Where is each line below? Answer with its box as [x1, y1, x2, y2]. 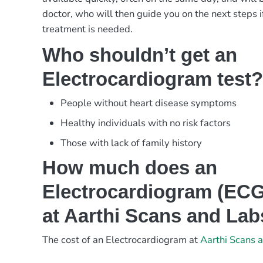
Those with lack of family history [60, 136, 203, 150]
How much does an [42, 157, 218, 179]
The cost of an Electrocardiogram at [42, 232, 201, 247]
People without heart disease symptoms [60, 96, 237, 110]
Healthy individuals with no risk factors [60, 116, 231, 130]
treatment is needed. [42, 22, 133, 36]
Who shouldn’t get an [42, 44, 238, 66]
